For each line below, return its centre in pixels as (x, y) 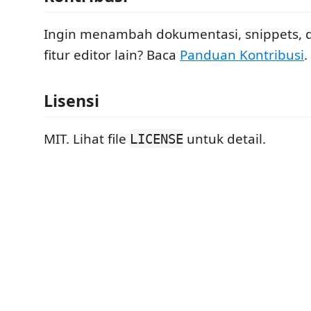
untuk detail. (225, 138)
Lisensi (72, 100)
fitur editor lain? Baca (112, 55)
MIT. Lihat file (87, 138)
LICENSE (157, 138)
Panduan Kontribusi (242, 55)
